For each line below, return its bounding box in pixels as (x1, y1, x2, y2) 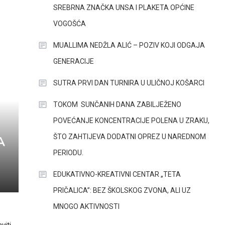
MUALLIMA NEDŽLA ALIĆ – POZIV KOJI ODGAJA (53, 41, 205, 49)
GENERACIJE (53, 57, 94, 65)
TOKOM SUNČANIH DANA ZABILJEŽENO (53, 100, 181, 108)
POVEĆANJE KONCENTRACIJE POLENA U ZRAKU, (53, 117, 209, 125)
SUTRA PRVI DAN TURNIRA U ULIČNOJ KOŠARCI (53, 79, 204, 87)
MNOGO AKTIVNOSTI (53, 202, 120, 210)
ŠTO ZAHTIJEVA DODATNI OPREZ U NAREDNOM (53, 133, 206, 141)
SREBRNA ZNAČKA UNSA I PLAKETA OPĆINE (53, 4, 194, 12)
